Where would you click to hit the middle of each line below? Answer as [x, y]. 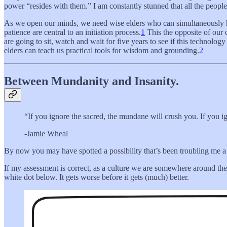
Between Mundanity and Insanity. [91, 81]
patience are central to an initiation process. [72, 32]
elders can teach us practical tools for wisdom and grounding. [102, 51]
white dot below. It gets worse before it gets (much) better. [97, 177]
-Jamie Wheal [46, 133]
